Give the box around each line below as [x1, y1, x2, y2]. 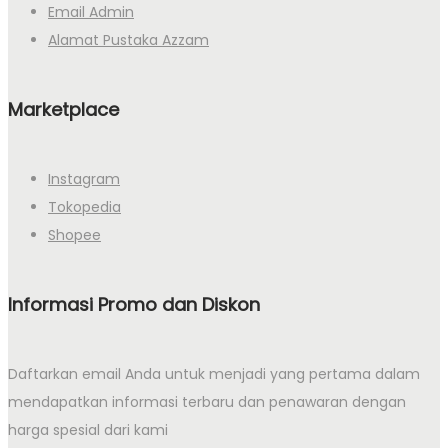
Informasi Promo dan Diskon [8, 292, 260, 318]
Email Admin [48, 2, 134, 23]
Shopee [48, 225, 101, 246]
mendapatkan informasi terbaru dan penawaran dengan [8, 392, 406, 412]
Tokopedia [48, 197, 121, 218]
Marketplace [8, 97, 119, 123]
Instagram [48, 169, 120, 190]
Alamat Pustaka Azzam [48, 30, 209, 51]
